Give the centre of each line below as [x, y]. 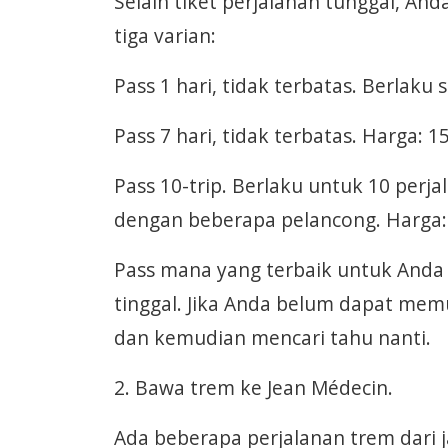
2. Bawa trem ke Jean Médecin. [253, 387]
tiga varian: [165, 35]
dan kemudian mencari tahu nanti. [272, 337]
